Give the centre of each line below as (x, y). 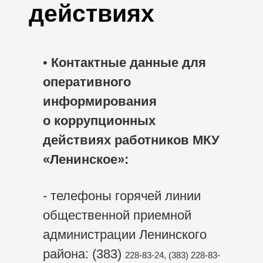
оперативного (87, 82)
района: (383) (84, 254)
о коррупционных (99, 120)
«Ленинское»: (85, 159)
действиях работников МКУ (131, 140)
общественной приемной (117, 215)
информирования (100, 101)
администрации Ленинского (124, 234)
